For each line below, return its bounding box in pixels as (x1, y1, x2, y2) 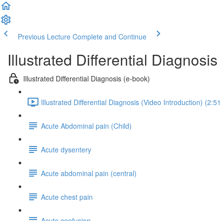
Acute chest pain (41, 191, 93, 202)
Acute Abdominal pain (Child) (41, 120, 132, 131)
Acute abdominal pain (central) (41, 168, 137, 178)
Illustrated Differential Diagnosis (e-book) (23, 73, 150, 83)
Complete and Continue (73, 32, 147, 41)
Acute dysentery (41, 144, 91, 154)
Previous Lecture (18, 32, 71, 41)
